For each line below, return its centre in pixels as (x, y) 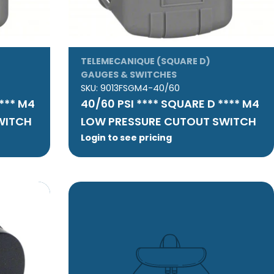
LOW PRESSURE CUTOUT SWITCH (168, 122)
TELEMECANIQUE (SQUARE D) (145, 61)
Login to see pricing (126, 138)
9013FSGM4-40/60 (140, 88)
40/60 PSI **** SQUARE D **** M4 (170, 104)
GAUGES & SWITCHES (128, 75)
